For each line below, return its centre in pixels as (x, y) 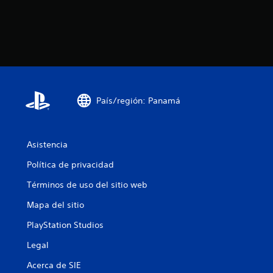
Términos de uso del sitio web (87, 185)
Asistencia (47, 144)
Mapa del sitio (55, 205)
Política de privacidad (70, 165)
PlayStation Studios (65, 225)
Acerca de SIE (54, 265)
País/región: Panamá (138, 100)
